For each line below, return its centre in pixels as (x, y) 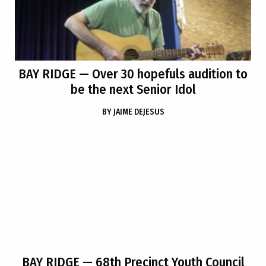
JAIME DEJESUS (139, 112)
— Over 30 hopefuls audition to (162, 74)
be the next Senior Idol (133, 89)
